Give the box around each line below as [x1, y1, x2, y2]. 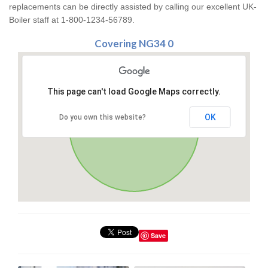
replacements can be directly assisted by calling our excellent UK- [9, 2, 257, 12]
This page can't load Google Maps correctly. [47, 87, 221, 97]
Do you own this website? [59, 113, 146, 122]
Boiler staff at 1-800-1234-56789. [9, 15, 135, 25]
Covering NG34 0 [95, 37, 173, 50]
